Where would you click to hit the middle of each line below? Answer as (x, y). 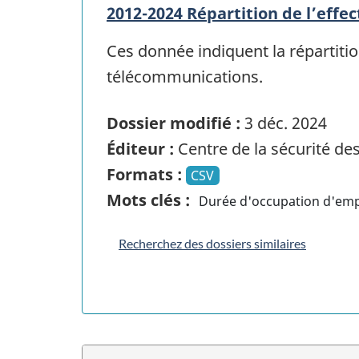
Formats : (144, 175)
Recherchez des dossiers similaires (212, 244)
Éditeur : (140, 149)
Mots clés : (148, 200)
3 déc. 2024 (284, 123)
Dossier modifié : (173, 123)
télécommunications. (185, 76)
